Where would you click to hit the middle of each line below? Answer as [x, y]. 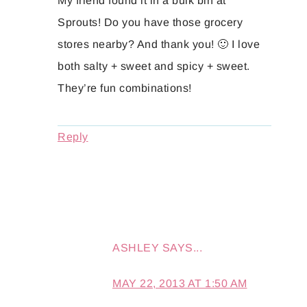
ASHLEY [136, 248]
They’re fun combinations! [125, 88]
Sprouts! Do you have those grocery [150, 23]
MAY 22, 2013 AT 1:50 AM [180, 284]
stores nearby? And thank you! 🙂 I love [159, 45]
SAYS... [182, 248]
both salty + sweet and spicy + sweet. [154, 66]
